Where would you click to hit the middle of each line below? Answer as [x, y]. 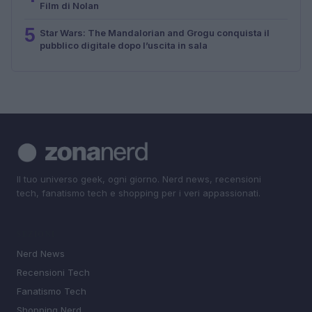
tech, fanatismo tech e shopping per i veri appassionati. [139, 193]
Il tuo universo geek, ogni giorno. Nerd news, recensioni [139, 179]
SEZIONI [36, 234]
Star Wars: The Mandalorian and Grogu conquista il [155, 32]
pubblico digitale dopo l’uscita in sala [124, 45]
